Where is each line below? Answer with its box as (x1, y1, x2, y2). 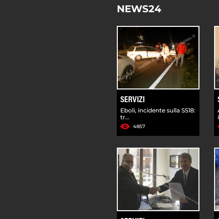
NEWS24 (117, 2, 161, 15)
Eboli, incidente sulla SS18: (120, 106, 196, 114)
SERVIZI (120, 95, 145, 105)
